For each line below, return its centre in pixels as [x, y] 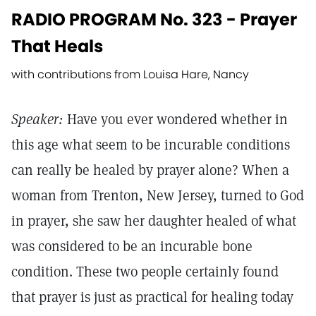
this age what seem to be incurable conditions [151, 145]
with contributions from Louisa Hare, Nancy [130, 74]
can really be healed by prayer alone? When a [150, 170]
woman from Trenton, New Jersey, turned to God [158, 195]
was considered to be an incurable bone [132, 246]
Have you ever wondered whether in [176, 119]
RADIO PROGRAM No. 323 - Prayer [154, 19]
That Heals [57, 46]
